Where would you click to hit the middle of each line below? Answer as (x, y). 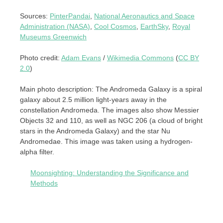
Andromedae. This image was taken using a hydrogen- (106, 142)
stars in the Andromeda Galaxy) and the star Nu (95, 131)
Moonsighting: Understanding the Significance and (110, 173)
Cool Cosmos (115, 27)
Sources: (35, 16)
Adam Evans (81, 58)
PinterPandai (70, 16)
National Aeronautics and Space (144, 16)
